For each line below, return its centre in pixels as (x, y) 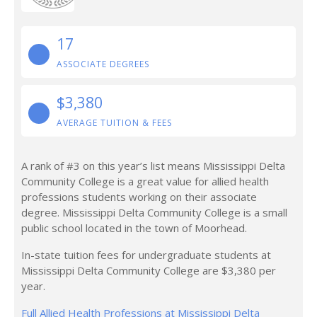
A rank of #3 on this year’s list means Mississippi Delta (153, 166)
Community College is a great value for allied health (145, 181)
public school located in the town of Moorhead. (134, 228)
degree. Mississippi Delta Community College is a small (154, 212)
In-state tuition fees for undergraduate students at (146, 255)
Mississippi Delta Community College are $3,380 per (149, 270)
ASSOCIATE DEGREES (103, 64)
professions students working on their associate (139, 197)
